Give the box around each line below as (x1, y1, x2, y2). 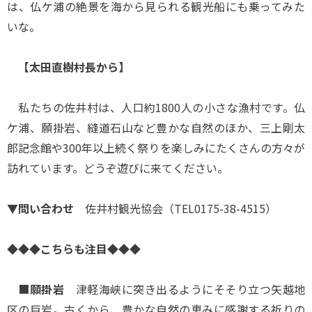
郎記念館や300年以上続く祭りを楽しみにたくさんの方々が (7, 139, 305, 156)
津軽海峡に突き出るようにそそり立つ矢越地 (64, 280, 306, 297)
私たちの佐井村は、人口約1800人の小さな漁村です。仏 (7, 98, 305, 116)
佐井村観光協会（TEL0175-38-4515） (74, 199, 276, 217)
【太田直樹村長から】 (18, 58, 130, 75)
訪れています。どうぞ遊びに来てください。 (7, 159, 228, 176)
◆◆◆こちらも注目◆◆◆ (7, 240, 141, 257)
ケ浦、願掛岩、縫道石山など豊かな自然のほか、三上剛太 (7, 118, 305, 136)
